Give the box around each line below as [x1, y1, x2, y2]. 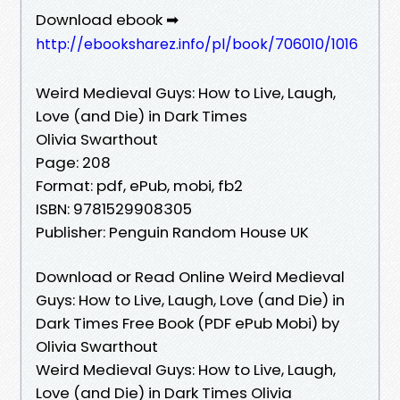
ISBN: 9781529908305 [36, 197, 192, 220]
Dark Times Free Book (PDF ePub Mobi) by [36, 312, 339, 334]
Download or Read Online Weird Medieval [36, 265, 345, 287]
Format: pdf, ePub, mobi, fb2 [36, 174, 243, 196]
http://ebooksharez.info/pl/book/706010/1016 [36, 33, 358, 54]
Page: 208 [36, 151, 111, 173]
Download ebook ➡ [36, 8, 179, 30]
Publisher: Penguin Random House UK [36, 221, 309, 243]
